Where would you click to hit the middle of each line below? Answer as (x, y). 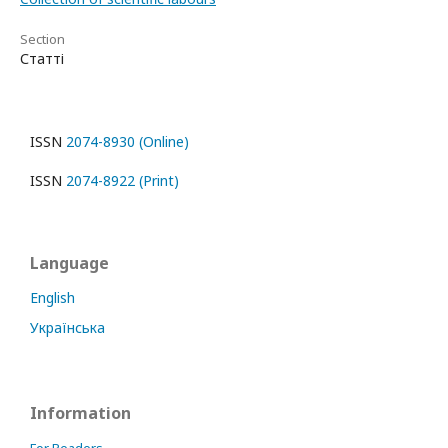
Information (80, 412)
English (52, 297)
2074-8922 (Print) (122, 180)
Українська (67, 327)
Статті (42, 58)
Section (42, 38)
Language (69, 262)
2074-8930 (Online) (127, 141)
